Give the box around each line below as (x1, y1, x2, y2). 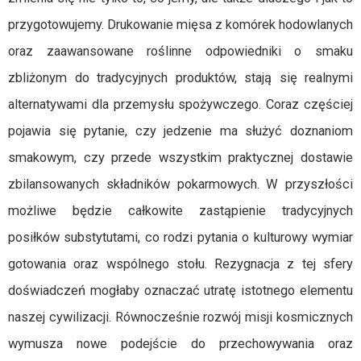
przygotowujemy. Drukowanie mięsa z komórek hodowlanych (8, 17, 353, 32)
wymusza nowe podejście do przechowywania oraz (8, 336, 353, 351)
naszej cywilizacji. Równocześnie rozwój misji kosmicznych (8, 309, 353, 325)
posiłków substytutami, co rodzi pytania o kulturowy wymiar (8, 230, 353, 245)
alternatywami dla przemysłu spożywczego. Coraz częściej (8, 97, 353, 112)
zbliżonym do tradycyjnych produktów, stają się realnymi (8, 70, 353, 85)
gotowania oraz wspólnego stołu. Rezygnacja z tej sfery (8, 256, 353, 272)
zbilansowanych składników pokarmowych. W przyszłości (8, 176, 353, 192)
